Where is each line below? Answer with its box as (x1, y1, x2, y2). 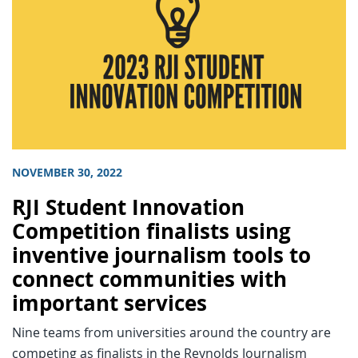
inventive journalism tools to (12, 241, 311, 269)
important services (12, 288, 207, 317)
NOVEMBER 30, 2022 (12, 164, 122, 181)
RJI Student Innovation (12, 193, 245, 221)
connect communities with (12, 265, 287, 293)
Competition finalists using (12, 217, 291, 245)
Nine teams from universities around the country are (12, 323, 331, 341)
